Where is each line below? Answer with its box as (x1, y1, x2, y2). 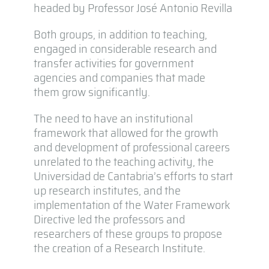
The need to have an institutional (33, 108, 193, 128)
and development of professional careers (33, 137, 230, 157)
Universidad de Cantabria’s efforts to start (33, 166, 233, 186)
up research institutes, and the (33, 180, 181, 200)
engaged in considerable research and (33, 38, 217, 58)
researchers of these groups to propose (33, 223, 222, 243)
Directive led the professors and (33, 209, 185, 229)
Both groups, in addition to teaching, (33, 24, 207, 44)
